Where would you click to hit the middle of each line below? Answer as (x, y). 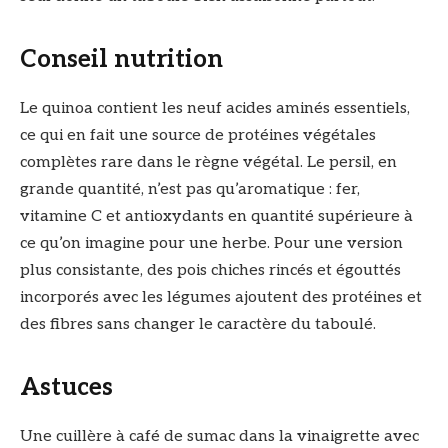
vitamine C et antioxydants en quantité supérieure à (216, 217)
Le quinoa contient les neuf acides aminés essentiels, (215, 109)
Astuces (66, 388)
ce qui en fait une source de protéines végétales (198, 136)
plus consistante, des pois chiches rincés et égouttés (210, 271)
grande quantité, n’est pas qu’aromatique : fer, (190, 190)
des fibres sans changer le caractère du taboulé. (198, 325)
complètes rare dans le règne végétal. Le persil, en (208, 163)
